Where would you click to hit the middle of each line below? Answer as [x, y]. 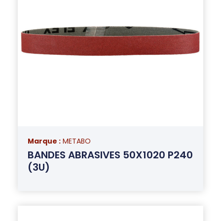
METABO [76, 141]
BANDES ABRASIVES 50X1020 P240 [110, 155]
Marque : [44, 141]
